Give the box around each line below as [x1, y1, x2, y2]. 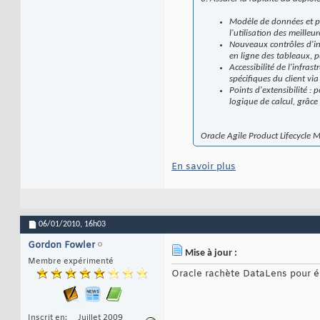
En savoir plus [171, 161, 236, 174]
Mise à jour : [183, 248, 237, 259]
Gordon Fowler [28, 239, 95, 252]
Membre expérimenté [28, 256, 114, 267]
